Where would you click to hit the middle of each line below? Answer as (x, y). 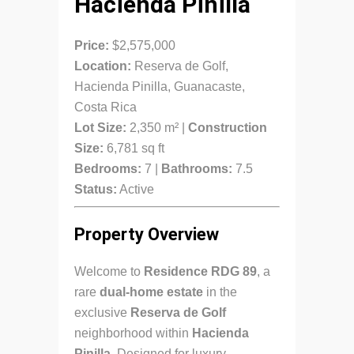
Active (136, 189)
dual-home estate (151, 292)
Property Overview (147, 234)
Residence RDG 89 (200, 271)
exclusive (102, 312)
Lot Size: (100, 127)
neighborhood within (133, 333)
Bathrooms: (197, 168)
